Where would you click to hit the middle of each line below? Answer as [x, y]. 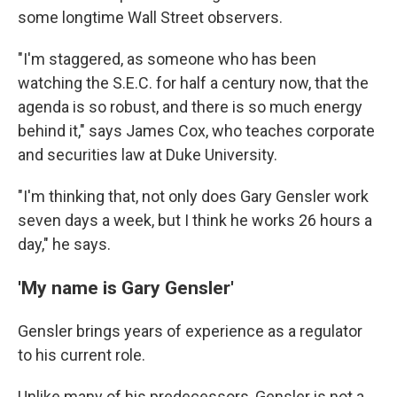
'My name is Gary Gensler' [126, 288]
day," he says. [64, 245]
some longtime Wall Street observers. [150, 18]
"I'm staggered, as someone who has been [167, 59]
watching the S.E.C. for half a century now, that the [193, 83]
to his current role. [82, 355]
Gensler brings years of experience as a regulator [190, 331]
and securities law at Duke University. [148, 155]
